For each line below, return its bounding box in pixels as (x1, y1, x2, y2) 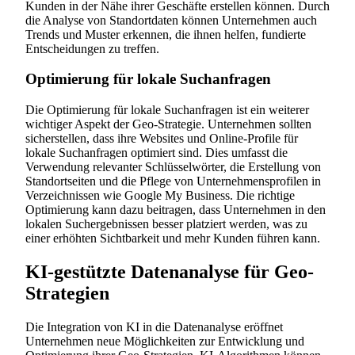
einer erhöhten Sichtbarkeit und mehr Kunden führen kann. (25, 231, 320, 246)
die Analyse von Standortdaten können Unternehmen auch (25, 13, 317, 27)
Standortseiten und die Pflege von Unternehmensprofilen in (25, 174, 321, 189)
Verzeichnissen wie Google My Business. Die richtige (25, 189, 295, 203)
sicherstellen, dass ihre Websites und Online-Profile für (25, 132, 298, 146)
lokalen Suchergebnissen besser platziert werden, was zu (25, 217, 307, 231)
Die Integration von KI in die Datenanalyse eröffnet (25, 319, 283, 334)
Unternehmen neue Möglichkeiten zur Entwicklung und (25, 334, 304, 348)
